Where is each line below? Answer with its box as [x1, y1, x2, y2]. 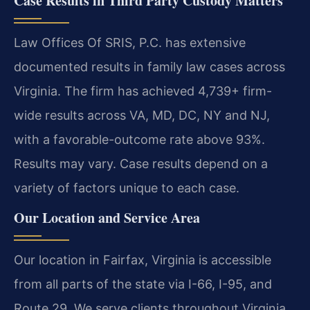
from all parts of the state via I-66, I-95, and [14, 276, 272, 291]
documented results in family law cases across [14, 59, 285, 74]
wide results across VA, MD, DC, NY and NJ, [14, 107, 270, 122]
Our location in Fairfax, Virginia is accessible [14, 252, 271, 267]
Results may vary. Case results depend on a [14, 156, 268, 171]
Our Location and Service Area [14, 207, 200, 228]
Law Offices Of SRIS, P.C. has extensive [14, 35, 246, 50]
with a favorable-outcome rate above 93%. [14, 131, 265, 147]
